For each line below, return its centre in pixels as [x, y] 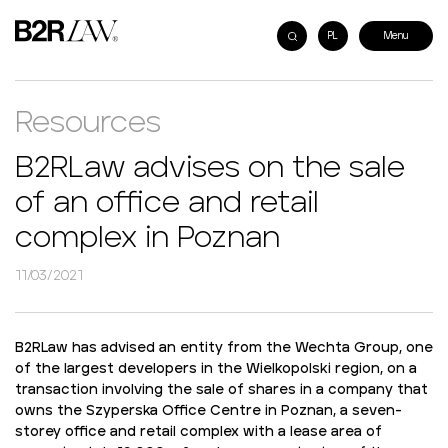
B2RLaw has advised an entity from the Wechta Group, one [224, 348]
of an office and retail [167, 203]
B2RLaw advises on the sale [210, 168]
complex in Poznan [147, 238]
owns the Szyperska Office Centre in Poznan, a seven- [208, 411]
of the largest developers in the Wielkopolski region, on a [216, 369]
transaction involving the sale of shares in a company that [221, 390]
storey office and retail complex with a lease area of [198, 432]
